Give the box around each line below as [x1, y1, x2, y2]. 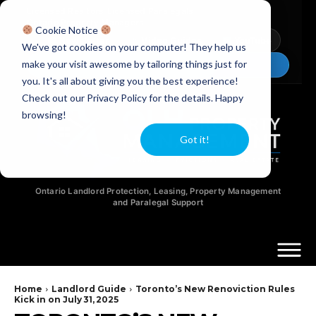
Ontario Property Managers [27, 17, 145, 28]
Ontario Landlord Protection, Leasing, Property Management [35, 186, 281, 196]
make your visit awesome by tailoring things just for [21, 57, 247, 70]
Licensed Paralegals [107, 6, 194, 16]
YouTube [233, 35, 272, 46]
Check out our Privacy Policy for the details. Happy [21, 91, 243, 104]
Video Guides [140, 35, 202, 46]
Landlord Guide [51, 284, 126, 294]
